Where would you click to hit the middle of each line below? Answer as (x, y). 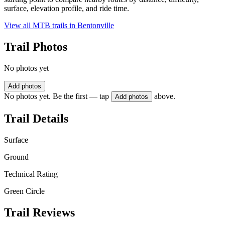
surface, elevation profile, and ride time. (67, 9)
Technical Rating (31, 174)
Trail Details (36, 118)
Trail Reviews (39, 212)
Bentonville (96, 26)
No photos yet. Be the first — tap (57, 96)
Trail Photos (36, 47)
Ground (16, 157)
